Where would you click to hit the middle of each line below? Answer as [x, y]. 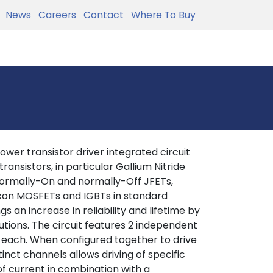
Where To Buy [161, 15]
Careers [55, 15]
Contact [101, 15]
